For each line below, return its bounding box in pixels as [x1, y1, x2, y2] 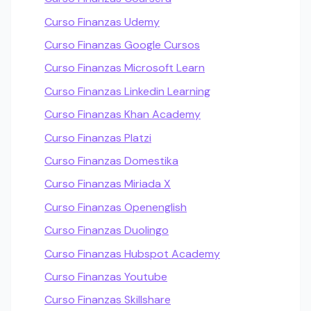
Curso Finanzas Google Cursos [44, 37, 200, 53]
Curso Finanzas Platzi [44, 130, 151, 145]
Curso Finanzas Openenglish [44, 199, 187, 215]
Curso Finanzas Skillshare [44, 292, 171, 308]
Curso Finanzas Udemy [44, 14, 160, 29]
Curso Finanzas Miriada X [44, 176, 171, 192]
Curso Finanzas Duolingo [44, 223, 169, 238]
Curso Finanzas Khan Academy [44, 107, 201, 122]
